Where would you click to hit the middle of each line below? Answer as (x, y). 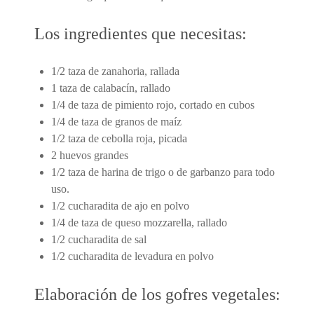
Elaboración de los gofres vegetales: (157, 294)
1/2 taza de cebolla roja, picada (119, 138)
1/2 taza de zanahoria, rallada (115, 71)
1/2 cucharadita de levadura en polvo (132, 256)
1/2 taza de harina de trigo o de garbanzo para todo (163, 172)
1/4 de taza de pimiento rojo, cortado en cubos (153, 104)
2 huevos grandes (90, 155)
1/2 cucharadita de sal (99, 239)
